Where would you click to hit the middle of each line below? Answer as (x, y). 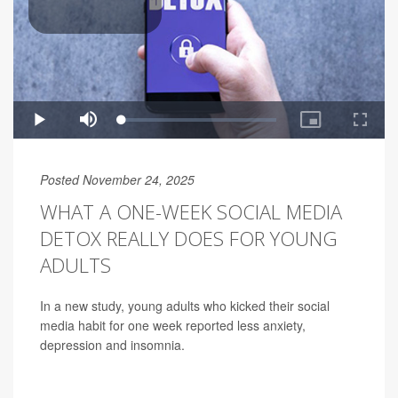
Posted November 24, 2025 (117, 180)
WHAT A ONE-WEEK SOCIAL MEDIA (191, 212)
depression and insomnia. (112, 345)
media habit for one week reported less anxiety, (173, 326)
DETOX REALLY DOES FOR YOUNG (189, 239)
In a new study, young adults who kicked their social (185, 306)
